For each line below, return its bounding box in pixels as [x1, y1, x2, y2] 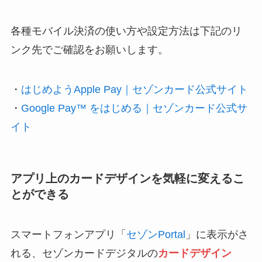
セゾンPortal [126, 229, 185, 241]
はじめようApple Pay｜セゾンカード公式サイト [20, 83, 248, 95]
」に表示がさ [185, 229, 249, 241]
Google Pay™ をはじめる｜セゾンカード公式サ [20, 102, 247, 114]
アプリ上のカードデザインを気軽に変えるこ [10, 171, 244, 185]
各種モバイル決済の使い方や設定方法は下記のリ [10, 25, 242, 37]
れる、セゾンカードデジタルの [10, 247, 158, 260]
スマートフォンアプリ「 [10, 229, 126, 241]
